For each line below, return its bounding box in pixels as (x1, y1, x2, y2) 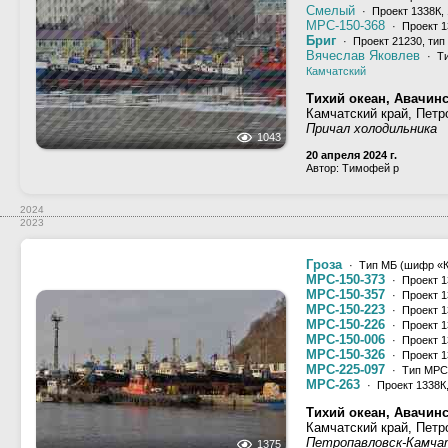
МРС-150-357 (306, 287, 385, 302)
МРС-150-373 (306, 272, 385, 287)
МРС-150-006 (306, 332, 385, 347)
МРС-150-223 (306, 302, 385, 317)
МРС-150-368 (306, 18, 385, 33)
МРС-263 (306, 377, 360, 392)
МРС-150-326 (306, 347, 385, 362)
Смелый (306, 3, 355, 18)
